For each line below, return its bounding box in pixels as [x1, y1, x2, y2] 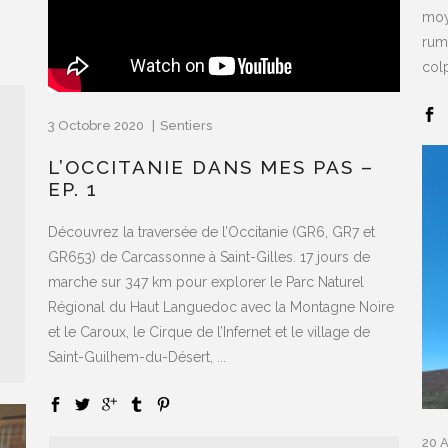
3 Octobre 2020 [48, 117, 147, 133]
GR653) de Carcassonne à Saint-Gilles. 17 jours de [48, 248, 370, 265]
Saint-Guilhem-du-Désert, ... [48, 348, 226, 365]
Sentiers [160, 117, 212, 133]
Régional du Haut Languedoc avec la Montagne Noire [48, 298, 394, 315]
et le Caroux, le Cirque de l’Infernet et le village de [48, 323, 370, 340]
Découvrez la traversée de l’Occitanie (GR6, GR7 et [48, 223, 375, 240]
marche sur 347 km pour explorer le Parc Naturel [48, 273, 364, 290]
